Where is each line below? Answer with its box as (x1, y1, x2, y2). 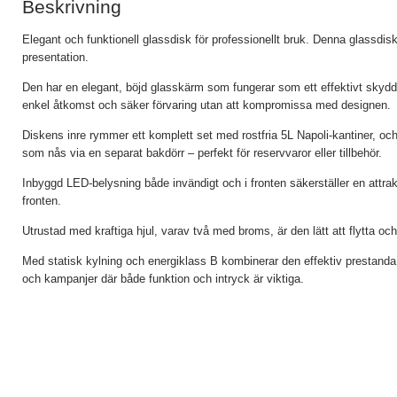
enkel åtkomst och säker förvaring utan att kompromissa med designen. (22, 98, 391, 113)
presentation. (22, 51, 89, 65)
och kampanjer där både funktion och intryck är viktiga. (22, 272, 304, 286)
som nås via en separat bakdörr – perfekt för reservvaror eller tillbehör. (22, 146, 382, 160)
